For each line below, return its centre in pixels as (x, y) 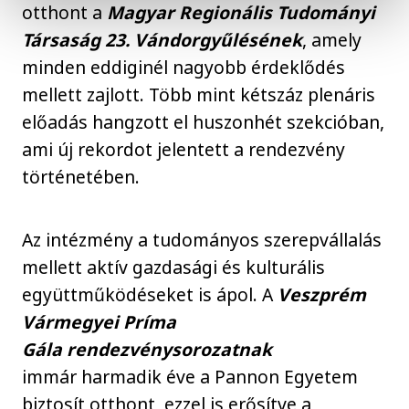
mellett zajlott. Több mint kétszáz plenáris (199, 95)
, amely (332, 40)
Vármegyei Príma (100, 321)
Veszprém (322, 294)
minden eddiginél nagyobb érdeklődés (184, 68)
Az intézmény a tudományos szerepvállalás (202, 239)
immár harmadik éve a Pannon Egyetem (190, 376)
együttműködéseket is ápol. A (150, 294)
